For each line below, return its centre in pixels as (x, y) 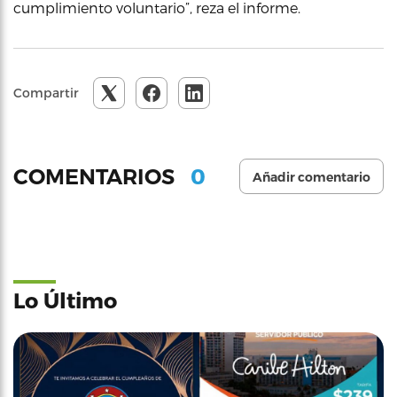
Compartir (46, 93)
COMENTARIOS (97, 176)
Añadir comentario (311, 177)
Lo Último (65, 300)
